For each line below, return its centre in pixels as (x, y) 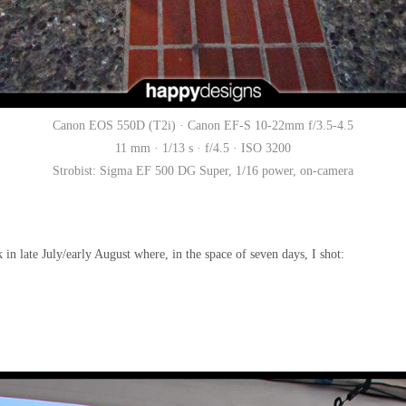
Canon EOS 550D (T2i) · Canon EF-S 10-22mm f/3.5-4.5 (203, 125)
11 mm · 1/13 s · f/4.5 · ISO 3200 (203, 148)
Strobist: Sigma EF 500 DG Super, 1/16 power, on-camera (203, 170)
